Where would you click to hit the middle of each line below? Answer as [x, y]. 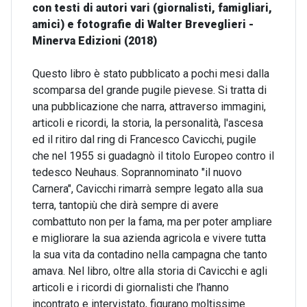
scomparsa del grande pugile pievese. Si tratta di [149, 90]
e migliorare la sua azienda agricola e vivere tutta [149, 238]
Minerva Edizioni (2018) [95, 40]
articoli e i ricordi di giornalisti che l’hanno [131, 287]
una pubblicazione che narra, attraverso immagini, [149, 106]
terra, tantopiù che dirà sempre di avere [125, 205]
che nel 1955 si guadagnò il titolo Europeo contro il [153, 156]
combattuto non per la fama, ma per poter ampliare [152, 221]
